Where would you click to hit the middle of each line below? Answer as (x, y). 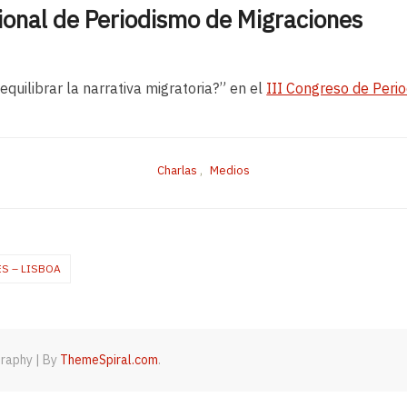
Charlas (177, 171)
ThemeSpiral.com (109, 360)
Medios (230, 171)
